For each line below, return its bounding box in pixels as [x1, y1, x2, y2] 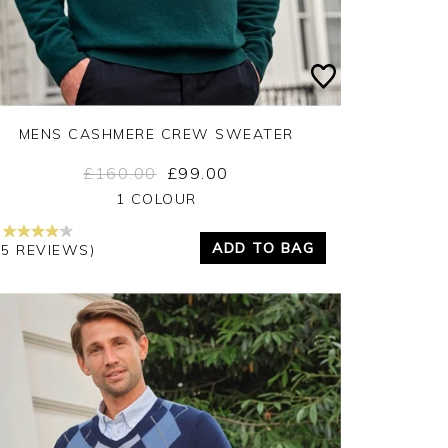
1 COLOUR [115, 189, 197, 208]
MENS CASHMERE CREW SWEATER [18, 124, 294, 143]
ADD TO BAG [212, 238, 314, 257]
